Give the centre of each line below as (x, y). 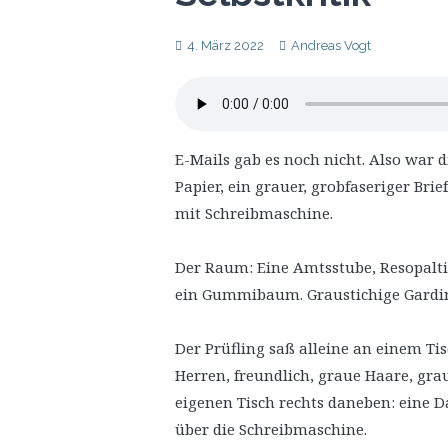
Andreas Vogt (331, 45)
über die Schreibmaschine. (271, 429)
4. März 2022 (225, 45)
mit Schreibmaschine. (254, 213)
